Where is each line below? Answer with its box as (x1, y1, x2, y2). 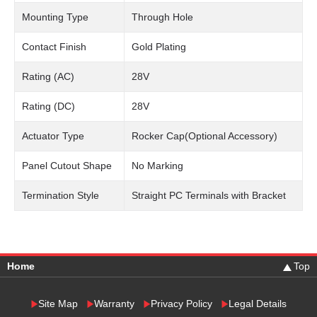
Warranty (93, 298, 134, 309)
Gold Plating (132, 41, 186, 52)
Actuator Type (22, 130, 84, 142)
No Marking (132, 160, 183, 171)
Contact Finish (22, 41, 86, 52)
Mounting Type (22, 11, 88, 23)
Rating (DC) (22, 100, 75, 112)
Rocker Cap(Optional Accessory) (132, 130, 277, 142)
